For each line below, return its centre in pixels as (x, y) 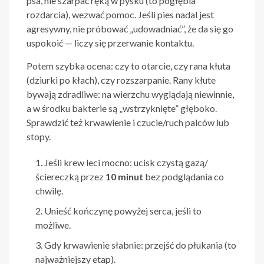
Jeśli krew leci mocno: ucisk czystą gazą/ (126, 163)
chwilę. (49, 191)
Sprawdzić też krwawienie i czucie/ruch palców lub (128, 123)
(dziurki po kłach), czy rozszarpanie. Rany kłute (121, 80)
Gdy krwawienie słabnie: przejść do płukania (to (140, 245)
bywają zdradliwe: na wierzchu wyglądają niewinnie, (130, 94)
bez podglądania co (184, 177)
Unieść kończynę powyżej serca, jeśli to (123, 211)
